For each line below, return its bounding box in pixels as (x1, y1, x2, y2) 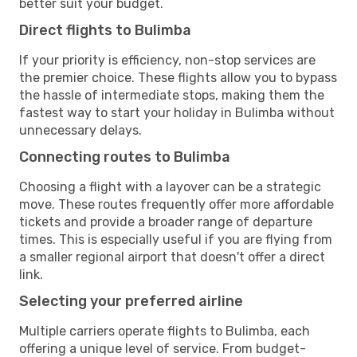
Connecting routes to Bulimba (19, 147, 230, 166)
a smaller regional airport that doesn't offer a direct (19, 249, 325, 265)
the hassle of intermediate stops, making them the (19, 87, 324, 103)
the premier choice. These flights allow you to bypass (19, 69, 337, 85)
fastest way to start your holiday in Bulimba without (19, 104, 335, 120)
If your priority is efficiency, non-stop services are (19, 52, 316, 68)
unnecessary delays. (19, 122, 142, 138)
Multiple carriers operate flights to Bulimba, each (19, 323, 310, 339)
